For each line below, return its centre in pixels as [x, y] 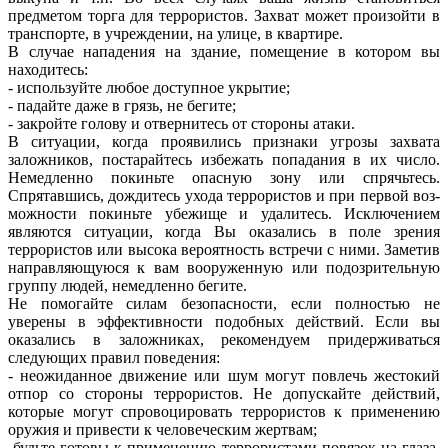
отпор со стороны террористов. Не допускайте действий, [224, 394]
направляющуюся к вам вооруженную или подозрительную [224, 268]
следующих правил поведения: [114, 358]
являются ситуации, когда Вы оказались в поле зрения [224, 232]
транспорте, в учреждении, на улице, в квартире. [175, 34]
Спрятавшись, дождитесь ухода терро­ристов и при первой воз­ [224, 196]
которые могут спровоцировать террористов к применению [224, 412]
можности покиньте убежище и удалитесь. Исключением [224, 214]
